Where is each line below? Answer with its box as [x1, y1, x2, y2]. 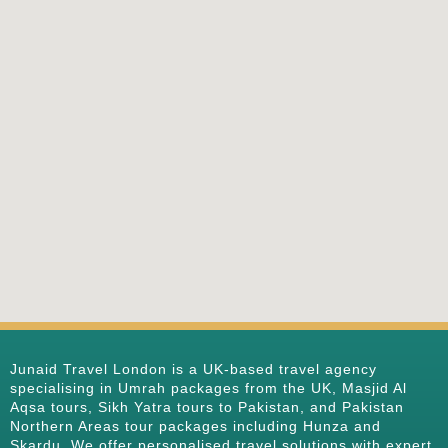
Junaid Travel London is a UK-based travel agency [10, 361, 377, 377]
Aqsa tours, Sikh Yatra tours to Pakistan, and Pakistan [10, 399, 404, 415]
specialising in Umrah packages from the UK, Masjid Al [10, 380, 407, 396]
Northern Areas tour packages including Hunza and [10, 418, 381, 434]
